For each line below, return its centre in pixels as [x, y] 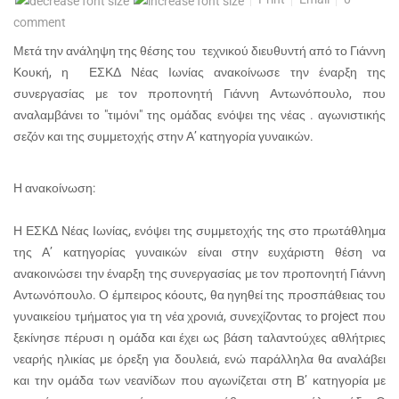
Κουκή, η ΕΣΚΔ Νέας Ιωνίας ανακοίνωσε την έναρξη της [199, 72]
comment [40, 22]
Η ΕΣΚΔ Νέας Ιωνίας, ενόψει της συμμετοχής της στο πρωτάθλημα [199, 230]
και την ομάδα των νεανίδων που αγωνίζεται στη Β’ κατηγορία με [199, 380]
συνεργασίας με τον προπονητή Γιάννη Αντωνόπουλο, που [199, 93]
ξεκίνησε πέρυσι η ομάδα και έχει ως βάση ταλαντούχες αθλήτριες [199, 337]
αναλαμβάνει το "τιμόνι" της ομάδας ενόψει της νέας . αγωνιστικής [199, 114]
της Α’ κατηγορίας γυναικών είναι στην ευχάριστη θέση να [199, 252]
